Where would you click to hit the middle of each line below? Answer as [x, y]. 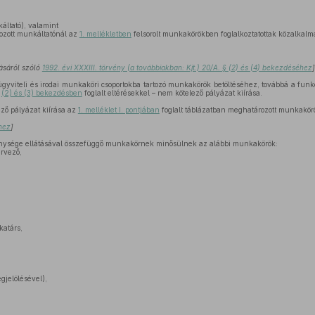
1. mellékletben [105, 34]
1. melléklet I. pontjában [118, 110]
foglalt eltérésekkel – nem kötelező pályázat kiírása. [172, 93]
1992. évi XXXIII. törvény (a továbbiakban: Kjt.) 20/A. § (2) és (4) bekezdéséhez [177, 67]
